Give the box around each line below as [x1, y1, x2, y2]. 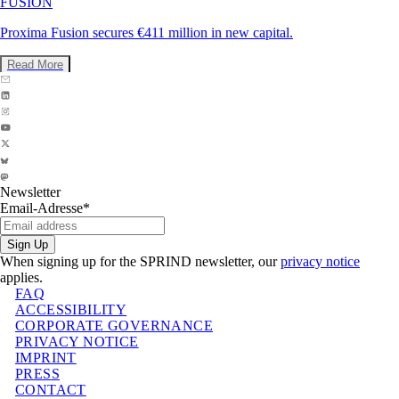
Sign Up [7, 238, 48, 252]
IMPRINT [15, 350, 77, 366]
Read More [7, 58, 63, 72]
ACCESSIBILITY [15, 302, 127, 318]
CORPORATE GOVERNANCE [15, 318, 213, 334]
